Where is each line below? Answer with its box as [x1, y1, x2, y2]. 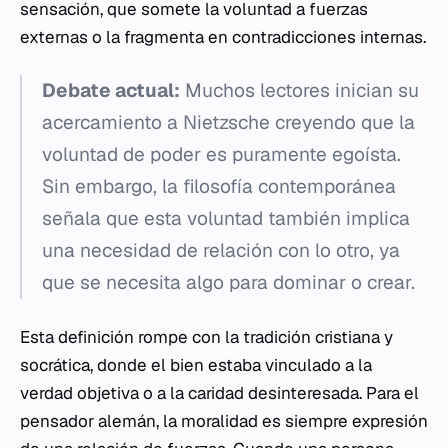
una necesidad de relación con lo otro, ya [42, 238, 400, 263]
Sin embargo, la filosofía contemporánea [42, 174, 396, 199]
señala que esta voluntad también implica [42, 206, 410, 231]
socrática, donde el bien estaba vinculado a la [20, 354, 372, 376]
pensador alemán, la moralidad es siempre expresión [20, 410, 428, 432]
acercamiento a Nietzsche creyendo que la [42, 110, 415, 135]
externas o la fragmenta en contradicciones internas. [20, 26, 426, 48]
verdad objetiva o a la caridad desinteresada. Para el [20, 382, 419, 404]
